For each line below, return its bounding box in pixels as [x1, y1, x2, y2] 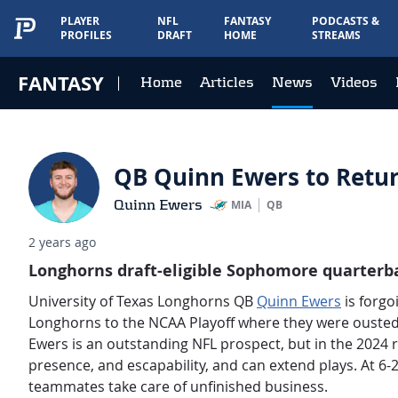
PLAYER [60, 13, 99, 28]
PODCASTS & [311, 13, 379, 28]
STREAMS [311, 28, 361, 43]
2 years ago [28, 234, 96, 251]
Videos [330, 74, 378, 91]
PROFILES [60, 28, 112, 43]
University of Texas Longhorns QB [28, 291, 257, 311]
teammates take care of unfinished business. [28, 377, 328, 396]
